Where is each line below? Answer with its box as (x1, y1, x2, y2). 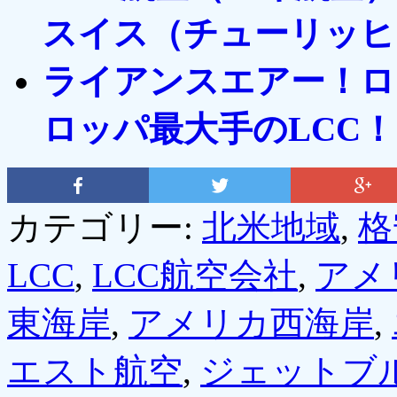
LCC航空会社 (92, 255, 298, 294)
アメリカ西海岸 (128, 303, 374, 342)
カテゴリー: (7, 207, 202, 246)
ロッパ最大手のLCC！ (43, 110, 395, 149)
